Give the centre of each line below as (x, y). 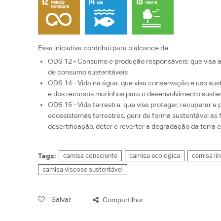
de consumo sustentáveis (88, 72)
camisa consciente (91, 155)
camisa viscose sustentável (83, 169)
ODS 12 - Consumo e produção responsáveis (118, 61)
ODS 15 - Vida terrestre (84, 104)
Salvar (61, 200)
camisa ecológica (155, 155)
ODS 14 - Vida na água (83, 83)
